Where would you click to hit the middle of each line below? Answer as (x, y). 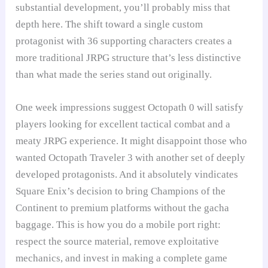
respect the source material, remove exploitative (118, 241)
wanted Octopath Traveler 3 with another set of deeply (131, 157)
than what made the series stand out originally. (114, 74)
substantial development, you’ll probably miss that (123, 7)
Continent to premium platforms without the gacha (123, 208)
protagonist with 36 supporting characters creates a (124, 41)
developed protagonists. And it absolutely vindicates (127, 174)
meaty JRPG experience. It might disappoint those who (132, 141)
